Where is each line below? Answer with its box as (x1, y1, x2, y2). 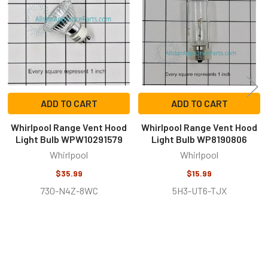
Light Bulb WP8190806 (151, 133, 247, 145)
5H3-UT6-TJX (172, 184, 227, 196)
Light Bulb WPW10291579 (15, 133, 123, 145)
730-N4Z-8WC (39, 184, 98, 196)
